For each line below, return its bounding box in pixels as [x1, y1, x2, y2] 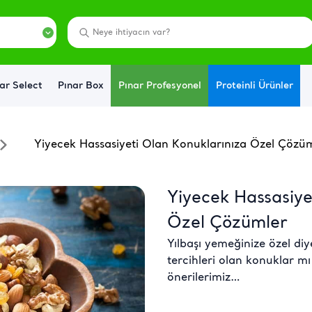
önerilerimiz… [167, 271, 240, 284]
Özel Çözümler [167, 213, 288, 233]
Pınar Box [57, 79, 104, 92]
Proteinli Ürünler [215, 79, 293, 92]
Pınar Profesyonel [118, 79, 201, 92]
